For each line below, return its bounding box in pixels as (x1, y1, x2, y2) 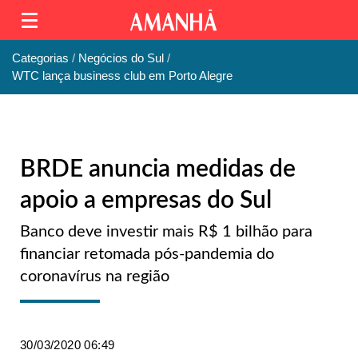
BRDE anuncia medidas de (20, 157, 296, 181)
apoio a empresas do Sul (20, 188, 272, 213)
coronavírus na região (20, 268, 169, 284)
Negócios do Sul (78, 51, 164, 66)
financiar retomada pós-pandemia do (20, 245, 274, 262)
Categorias (12, 51, 69, 66)
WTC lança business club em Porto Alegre (12, 69, 233, 83)
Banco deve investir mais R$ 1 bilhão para (20, 223, 312, 240)
